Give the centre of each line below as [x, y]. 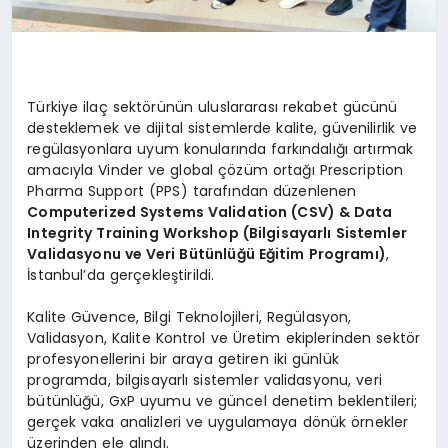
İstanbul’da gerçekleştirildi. [121, 274]
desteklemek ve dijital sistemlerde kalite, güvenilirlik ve [222, 127]
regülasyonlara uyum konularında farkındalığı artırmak [220, 148]
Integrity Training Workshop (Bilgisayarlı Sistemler [217, 232]
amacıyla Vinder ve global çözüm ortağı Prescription [215, 169]
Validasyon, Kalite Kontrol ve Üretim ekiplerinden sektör [224, 337]
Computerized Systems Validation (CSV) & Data [210, 211]
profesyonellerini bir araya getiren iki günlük [183, 358]
